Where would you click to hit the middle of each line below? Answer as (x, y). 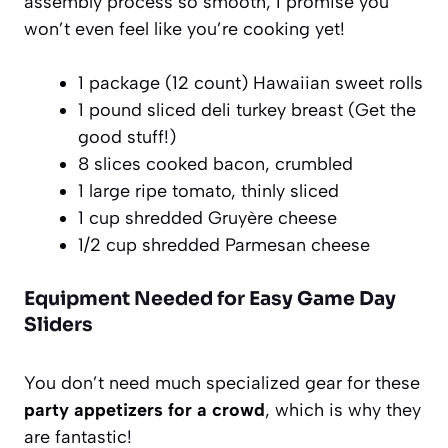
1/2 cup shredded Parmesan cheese (224, 244)
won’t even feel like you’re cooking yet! (184, 28)
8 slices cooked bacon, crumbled (215, 163)
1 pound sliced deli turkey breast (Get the (247, 109)
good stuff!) (127, 136)
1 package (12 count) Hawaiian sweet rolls (250, 82)
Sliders (58, 324)
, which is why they (343, 409)
